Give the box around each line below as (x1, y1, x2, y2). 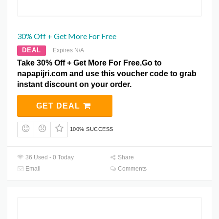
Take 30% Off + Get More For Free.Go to (17, 59, 162, 67)
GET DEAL (36, 102, 83, 110)
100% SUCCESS (69, 126, 113, 132)
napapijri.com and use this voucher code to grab (17, 69, 197, 78)
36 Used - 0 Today (24, 153, 74, 161)
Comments (116, 165, 147, 172)
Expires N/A (53, 47, 84, 54)
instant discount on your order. (17, 80, 131, 89)
